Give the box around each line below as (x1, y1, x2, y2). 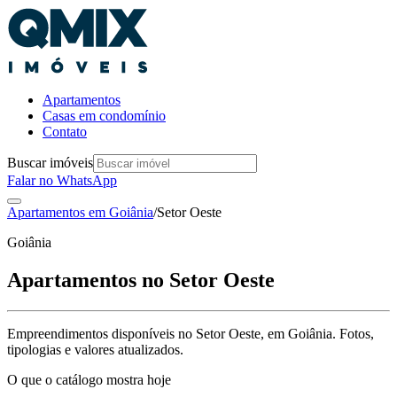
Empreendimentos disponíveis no (7, 325, 196, 341)
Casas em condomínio (43, 108, 166, 123)
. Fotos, (332, 325, 374, 341)
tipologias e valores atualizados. (7, 341, 183, 357)
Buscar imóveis (7, 155, 93, 170)
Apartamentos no (7, 268, 169, 292)
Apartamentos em (7, 205, 109, 220)
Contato (43, 124, 87, 139)
